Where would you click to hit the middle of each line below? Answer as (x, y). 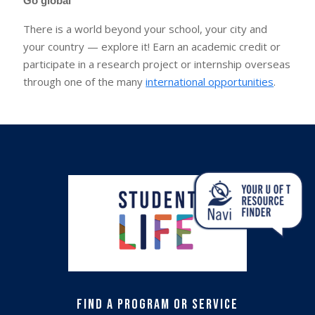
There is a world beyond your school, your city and (146, 29)
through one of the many (85, 82)
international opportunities (210, 82)
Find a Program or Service (157, 304)
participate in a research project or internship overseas (157, 64)
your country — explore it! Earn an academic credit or (152, 47)
